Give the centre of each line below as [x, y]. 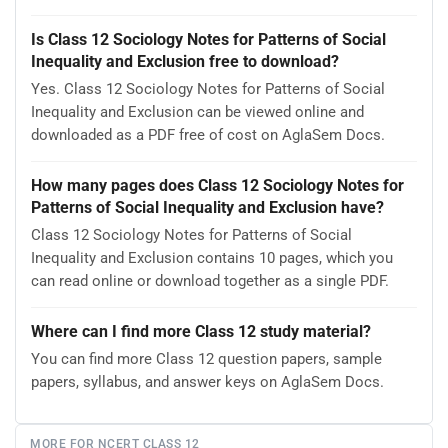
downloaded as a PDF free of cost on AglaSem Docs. [208, 135]
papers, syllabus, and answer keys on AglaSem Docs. [207, 382]
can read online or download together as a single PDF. [210, 281]
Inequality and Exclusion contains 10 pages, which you [212, 258]
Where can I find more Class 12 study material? [201, 332]
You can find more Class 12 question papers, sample [206, 359]
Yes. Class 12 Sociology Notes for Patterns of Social [208, 89]
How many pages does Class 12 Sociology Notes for [217, 186]
